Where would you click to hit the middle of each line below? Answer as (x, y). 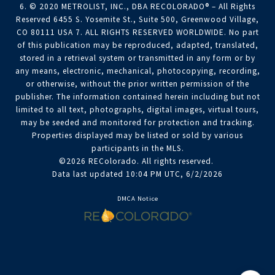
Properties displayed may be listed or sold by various (137, 136)
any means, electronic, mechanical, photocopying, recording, (137, 71)
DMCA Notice (137, 199)
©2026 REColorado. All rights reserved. (137, 161)
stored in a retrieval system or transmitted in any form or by (137, 58)
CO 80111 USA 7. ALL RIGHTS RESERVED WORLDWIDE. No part (137, 33)
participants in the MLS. (137, 149)
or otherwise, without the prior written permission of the (137, 84)
